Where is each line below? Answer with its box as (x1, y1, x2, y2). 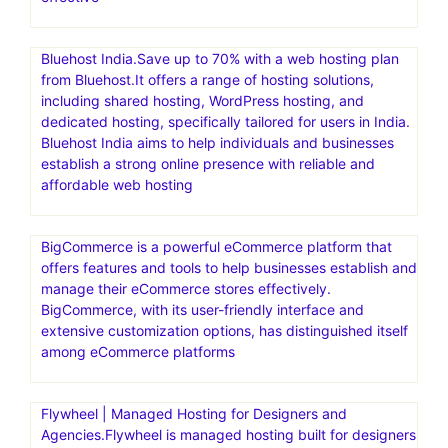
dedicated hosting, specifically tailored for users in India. (41, 112, 410, 130)
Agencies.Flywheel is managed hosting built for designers (41, 425, 416, 443)
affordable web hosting (41, 175, 193, 193)
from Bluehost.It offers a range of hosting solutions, (41, 70, 374, 88)
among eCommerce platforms (41, 342, 235, 360)
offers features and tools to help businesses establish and (41, 258, 417, 276)
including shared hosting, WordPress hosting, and (41, 91, 364, 109)
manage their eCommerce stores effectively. (41, 279, 331, 297)
